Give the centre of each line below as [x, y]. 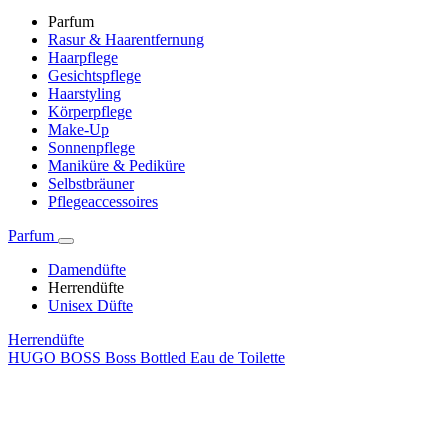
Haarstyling [84, 94]
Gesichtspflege [94, 76]
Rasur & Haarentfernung [126, 40]
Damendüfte [87, 270]
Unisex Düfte [90, 306]
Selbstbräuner [91, 184]
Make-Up [78, 130]
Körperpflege [90, 112]
